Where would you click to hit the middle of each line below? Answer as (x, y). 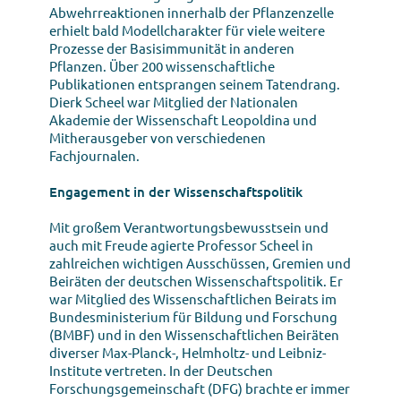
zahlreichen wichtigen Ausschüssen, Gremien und (200, 262)
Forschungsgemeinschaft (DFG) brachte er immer (200, 388)
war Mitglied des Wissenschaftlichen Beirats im (193, 298)
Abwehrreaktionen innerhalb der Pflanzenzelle (192, 12)
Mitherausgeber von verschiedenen (158, 137)
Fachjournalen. (94, 155)
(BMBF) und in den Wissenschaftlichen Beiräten (194, 334)
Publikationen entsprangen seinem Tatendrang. (195, 83)
